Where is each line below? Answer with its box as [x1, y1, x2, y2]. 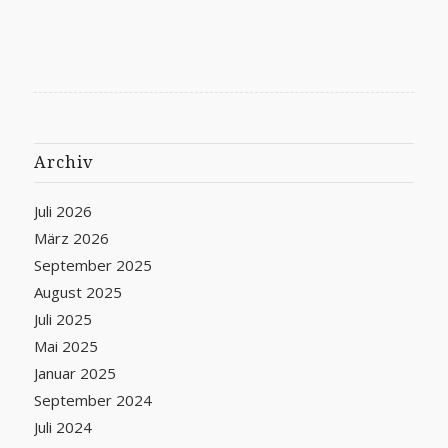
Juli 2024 [33, 416, 92, 437]
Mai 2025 [33, 335, 98, 356]
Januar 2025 [33, 362, 116, 383]
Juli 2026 [33, 200, 92, 221]
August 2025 [33, 281, 122, 302]
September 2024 [33, 389, 152, 410]
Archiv [33, 152, 94, 172]
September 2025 [33, 254, 152, 275]
